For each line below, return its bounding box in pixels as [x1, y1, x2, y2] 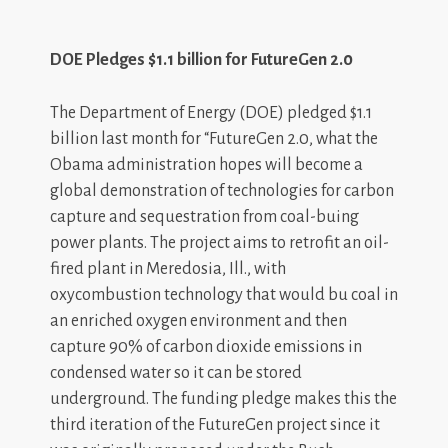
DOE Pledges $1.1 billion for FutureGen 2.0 [50, 50, 353, 69]
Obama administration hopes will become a [50, 155, 363, 174]
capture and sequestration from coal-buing [50, 207, 359, 226]
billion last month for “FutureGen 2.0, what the [50, 129, 378, 148]
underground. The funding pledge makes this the [50, 389, 397, 408]
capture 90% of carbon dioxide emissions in [50, 337, 362, 356]
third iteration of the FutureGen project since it [50, 415, 380, 434]
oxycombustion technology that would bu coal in [50, 285, 398, 304]
